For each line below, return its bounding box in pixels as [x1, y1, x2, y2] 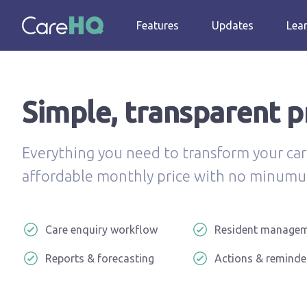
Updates [212, 19, 254, 32]
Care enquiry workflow [45, 223, 158, 236]
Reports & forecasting [45, 252, 154, 265]
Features [136, 19, 179, 32]
